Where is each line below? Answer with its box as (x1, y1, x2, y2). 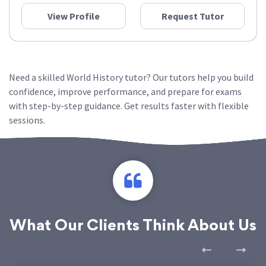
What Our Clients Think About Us (9, 220, 256, 234)
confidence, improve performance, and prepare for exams (9, 85, 242, 97)
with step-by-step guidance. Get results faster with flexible (9, 100, 249, 112)
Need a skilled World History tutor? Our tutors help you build (9, 71, 254, 83)
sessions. (9, 114, 45, 126)
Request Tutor (161, 10, 224, 22)
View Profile (47, 10, 100, 22)
